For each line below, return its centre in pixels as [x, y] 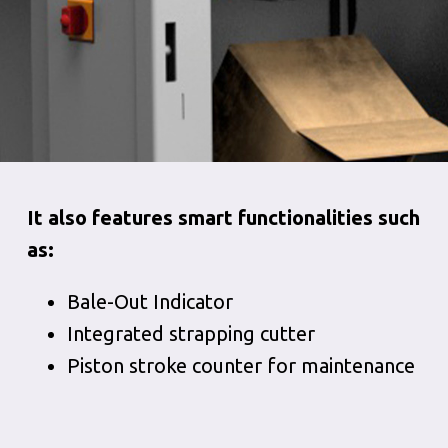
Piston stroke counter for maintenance [240, 365]
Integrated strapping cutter [190, 333]
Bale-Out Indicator [149, 301]
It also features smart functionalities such [223, 217]
